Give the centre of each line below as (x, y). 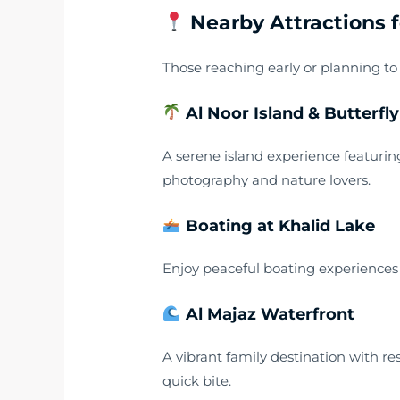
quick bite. (197, 380)
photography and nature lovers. (267, 179)
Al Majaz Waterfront (267, 314)
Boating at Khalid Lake (278, 225)
